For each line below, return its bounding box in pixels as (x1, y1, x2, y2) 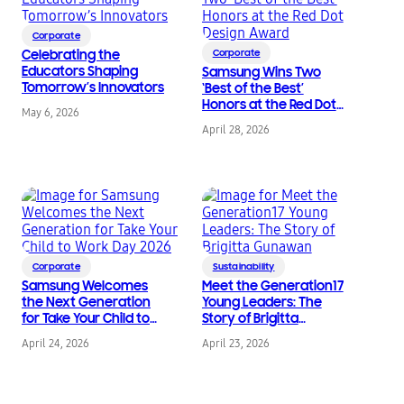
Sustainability (212, 261, 275, 273)
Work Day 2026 (22, 326, 113, 344)
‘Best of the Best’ (201, 80, 304, 97)
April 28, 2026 (201, 124, 270, 137)
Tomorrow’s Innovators (22, 79, 164, 96)
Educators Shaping (22, 63, 138, 80)
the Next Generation (22, 294, 151, 311)
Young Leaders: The (201, 294, 322, 311)
